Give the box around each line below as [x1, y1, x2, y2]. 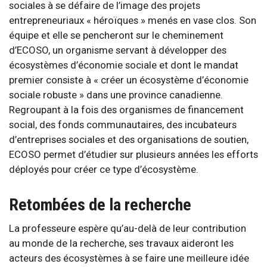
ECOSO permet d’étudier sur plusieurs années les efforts [9, 148, 258, 160]
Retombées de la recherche [9, 194, 191, 215]
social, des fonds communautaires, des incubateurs [9, 118, 237, 131]
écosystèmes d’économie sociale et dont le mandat [9, 58, 238, 71]
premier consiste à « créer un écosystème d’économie [9, 73, 249, 86]
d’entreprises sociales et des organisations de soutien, [9, 133, 249, 145]
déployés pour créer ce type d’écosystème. [9, 163, 198, 175]
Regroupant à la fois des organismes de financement [9, 103, 244, 116]
